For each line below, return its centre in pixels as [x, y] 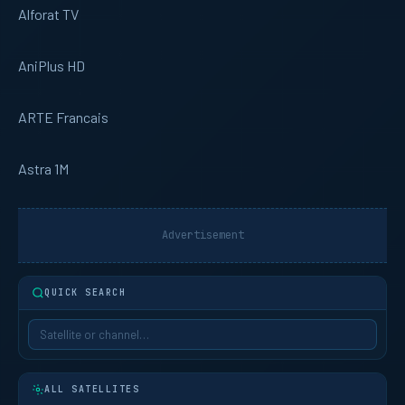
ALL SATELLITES [92, 389]
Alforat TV [48, 14]
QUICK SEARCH [85, 292]
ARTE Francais [63, 117]
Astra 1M [43, 168]
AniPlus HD [52, 65]
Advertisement [202, 235]
